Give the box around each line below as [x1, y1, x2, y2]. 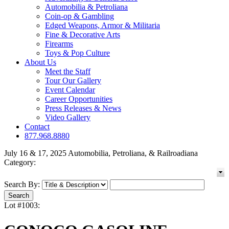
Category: [4, 158, 36, 167]
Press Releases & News [45, 104, 121, 113]
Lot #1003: [4, 201, 40, 210]
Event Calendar [45, 85, 95, 95]
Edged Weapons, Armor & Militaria [45, 21, 160, 30]
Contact [25, 122, 50, 131]
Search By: [4, 180, 40, 189]
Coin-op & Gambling [45, 12, 114, 21]
